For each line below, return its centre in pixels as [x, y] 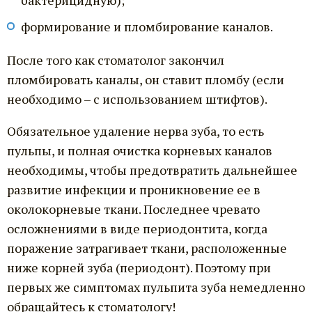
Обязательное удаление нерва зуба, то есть [135, 131]
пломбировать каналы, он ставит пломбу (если [146, 79]
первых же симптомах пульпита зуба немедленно [156, 287]
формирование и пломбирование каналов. [147, 26]
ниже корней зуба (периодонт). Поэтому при [139, 267]
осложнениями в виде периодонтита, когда [137, 228]
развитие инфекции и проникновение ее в [134, 189]
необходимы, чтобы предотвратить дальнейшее [152, 170]
